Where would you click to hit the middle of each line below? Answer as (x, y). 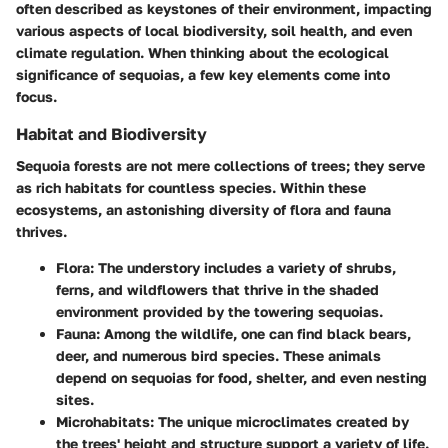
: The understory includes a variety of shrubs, (243, 268)
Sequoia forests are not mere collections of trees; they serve (220, 166)
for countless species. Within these (244, 188)
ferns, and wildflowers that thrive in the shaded (217, 290)
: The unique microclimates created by (279, 422)
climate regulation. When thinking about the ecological (202, 53)
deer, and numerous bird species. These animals (218, 356)
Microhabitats (103, 422)
